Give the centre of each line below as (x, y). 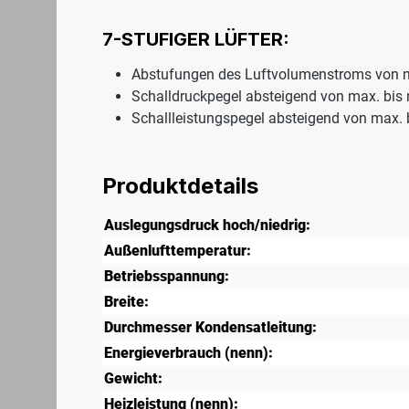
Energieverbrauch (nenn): (189, 353)
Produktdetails (180, 186)
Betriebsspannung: (167, 277)
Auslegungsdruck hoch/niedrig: (207, 225)
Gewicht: (133, 379)
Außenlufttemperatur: (178, 251)
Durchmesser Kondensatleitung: (210, 328)
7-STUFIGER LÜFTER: (196, 40)
